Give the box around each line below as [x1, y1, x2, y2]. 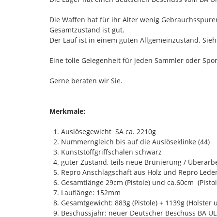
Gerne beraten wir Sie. [49, 76, 123, 85]
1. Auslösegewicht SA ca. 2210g [49, 126, 158, 136]
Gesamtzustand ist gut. [49, 25, 124, 34]
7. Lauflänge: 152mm [49, 187, 123, 197]
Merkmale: [49, 106, 85, 116]
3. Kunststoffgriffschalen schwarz [49, 147, 162, 156]
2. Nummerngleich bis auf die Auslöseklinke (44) [49, 137, 210, 146]
